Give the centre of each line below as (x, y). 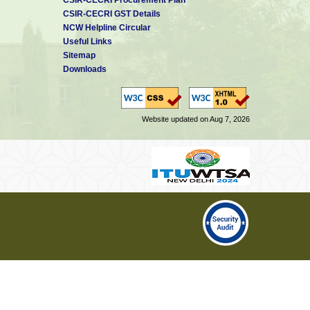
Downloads (85, 69)
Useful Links (88, 41)
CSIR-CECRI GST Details (112, 13)
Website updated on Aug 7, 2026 (196, 119)
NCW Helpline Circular (107, 27)
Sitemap (79, 55)
